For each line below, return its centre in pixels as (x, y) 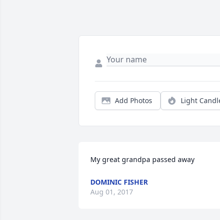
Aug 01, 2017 (112, 192)
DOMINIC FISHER (119, 182)
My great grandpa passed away (142, 160)
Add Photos (134, 101)
